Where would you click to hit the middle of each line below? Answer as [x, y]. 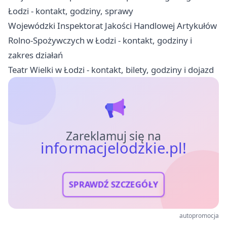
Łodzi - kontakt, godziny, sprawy [71, 11]
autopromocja [199, 215]
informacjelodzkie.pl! [113, 148]
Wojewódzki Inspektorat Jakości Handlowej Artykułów [112, 25]
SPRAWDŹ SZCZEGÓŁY [113, 184]
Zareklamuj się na [113, 136]
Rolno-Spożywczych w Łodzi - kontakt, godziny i [100, 40]
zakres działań [35, 55]
